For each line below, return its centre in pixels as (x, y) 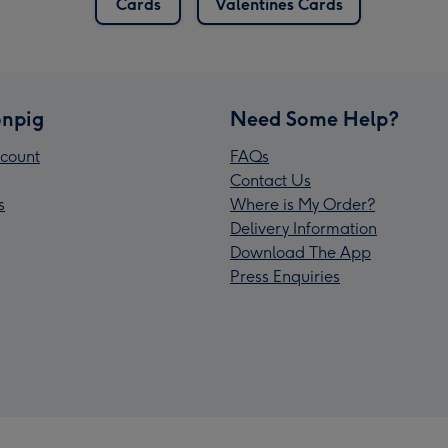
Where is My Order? (302, 205)
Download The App (300, 253)
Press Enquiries (285, 277)
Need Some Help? (314, 119)
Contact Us (270, 181)
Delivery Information (303, 229)
